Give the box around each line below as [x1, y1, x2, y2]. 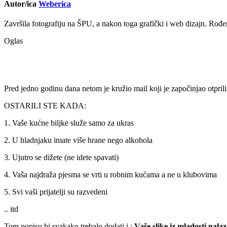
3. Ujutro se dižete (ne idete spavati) [4, 153, 119, 162]
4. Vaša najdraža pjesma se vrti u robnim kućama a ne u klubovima [4, 170, 217, 179]
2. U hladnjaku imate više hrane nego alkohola [4, 135, 153, 144]
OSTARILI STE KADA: [4, 101, 86, 110]
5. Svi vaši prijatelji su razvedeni [4, 187, 107, 196]
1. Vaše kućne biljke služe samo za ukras [4, 118, 134, 127]
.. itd [4, 204, 18, 213]
